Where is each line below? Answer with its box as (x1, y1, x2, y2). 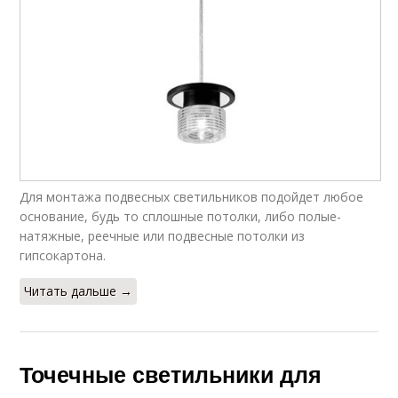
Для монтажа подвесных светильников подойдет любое (20, 188, 364, 206)
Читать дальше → (24, 283, 133, 300)
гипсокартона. (20, 247, 107, 265)
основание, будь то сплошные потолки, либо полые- (20, 208, 342, 226)
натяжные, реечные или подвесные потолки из (20, 227, 306, 245)
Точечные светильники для (20, 358, 322, 391)
